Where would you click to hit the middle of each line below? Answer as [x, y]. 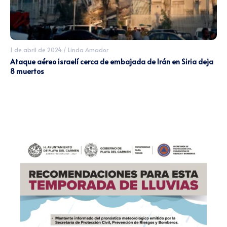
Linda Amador [88, 49]
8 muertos [27, 71]
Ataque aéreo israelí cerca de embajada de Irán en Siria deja [112, 61]
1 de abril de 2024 [36, 49]
